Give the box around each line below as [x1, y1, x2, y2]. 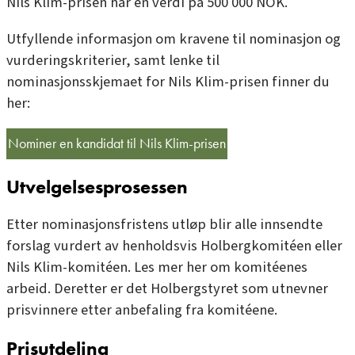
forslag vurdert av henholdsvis [6, 235, 200, 257]
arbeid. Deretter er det [6, 278, 147, 300]
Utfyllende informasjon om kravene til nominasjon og [6, 28, 341, 49]
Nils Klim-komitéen [6, 257, 128, 278]
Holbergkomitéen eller [200, 235, 342, 257]
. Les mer [128, 257, 186, 278]
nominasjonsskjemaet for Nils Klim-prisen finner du [6, 71, 330, 92]
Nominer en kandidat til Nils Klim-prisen [8, 133, 226, 153]
